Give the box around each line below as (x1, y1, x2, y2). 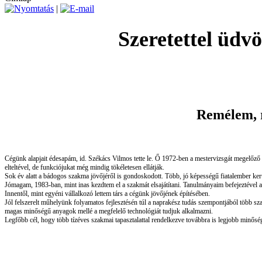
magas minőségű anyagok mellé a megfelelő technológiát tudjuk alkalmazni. (5, 207, 213, 215)
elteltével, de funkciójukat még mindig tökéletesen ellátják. (5, 163, 164, 171)
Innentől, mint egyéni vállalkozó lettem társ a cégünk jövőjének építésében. (5, 189, 210, 198)
